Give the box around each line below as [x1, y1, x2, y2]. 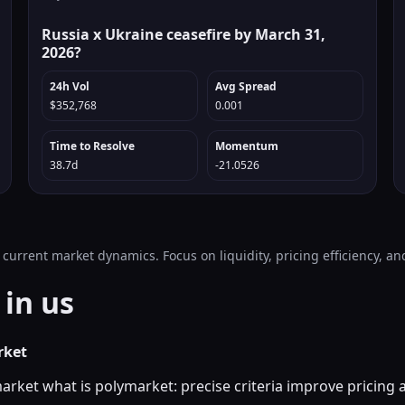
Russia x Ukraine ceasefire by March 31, [42, 24, 326, 44]
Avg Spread [214, 79, 277, 94]
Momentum [214, 138, 278, 154]
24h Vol [50, 79, 90, 94]
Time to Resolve [50, 138, 136, 154]
